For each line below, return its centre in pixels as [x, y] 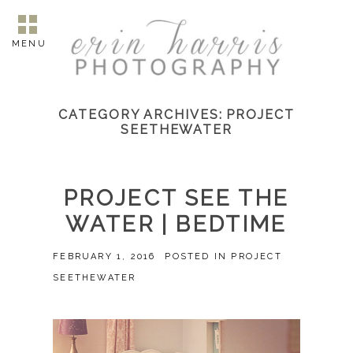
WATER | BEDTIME [176, 225]
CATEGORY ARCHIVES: [143, 115]
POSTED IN [198, 257]
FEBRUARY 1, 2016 [104, 257]
